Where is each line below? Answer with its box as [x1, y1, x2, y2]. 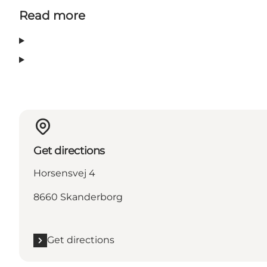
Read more [19, 8, 85, 23]
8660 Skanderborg [33, 191, 123, 203]
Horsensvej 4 [33, 167, 95, 179]
